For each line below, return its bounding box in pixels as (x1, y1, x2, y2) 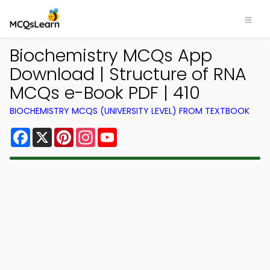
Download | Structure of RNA (10, 62, 246, 86)
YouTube (117, 125, 158, 139)
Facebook (30, 125, 78, 139)
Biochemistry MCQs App (10, 43, 212, 67)
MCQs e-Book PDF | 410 (10, 81, 200, 105)
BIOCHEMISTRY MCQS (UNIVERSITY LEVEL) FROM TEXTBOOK (10, 105, 250, 117)
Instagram (95, 125, 145, 139)
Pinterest (74, 125, 117, 139)
